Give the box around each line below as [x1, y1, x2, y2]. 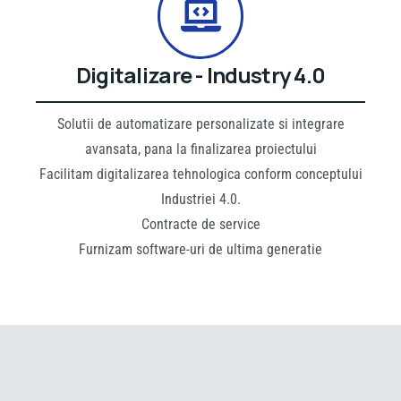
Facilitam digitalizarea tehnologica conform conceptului [38, 165, 363, 183]
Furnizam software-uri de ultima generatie [79, 240, 322, 258]
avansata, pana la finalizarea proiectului [84, 140, 317, 158]
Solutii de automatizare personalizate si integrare [56, 115, 345, 132]
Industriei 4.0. [160, 190, 241, 208]
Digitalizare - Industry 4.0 [75, 59, 326, 90]
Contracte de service [141, 215, 260, 233]
